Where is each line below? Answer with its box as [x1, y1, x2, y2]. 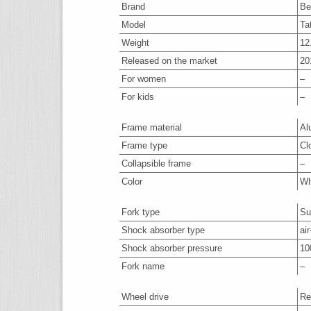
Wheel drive [121, 292, 169, 302]
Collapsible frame [121, 158, 191, 169]
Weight [121, 37, 149, 48]
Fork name [121, 261, 165, 271]
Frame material [121, 122, 182, 133]
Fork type [121, 207, 160, 217]
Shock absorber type [121, 225, 205, 235]
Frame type [121, 140, 167, 151]
